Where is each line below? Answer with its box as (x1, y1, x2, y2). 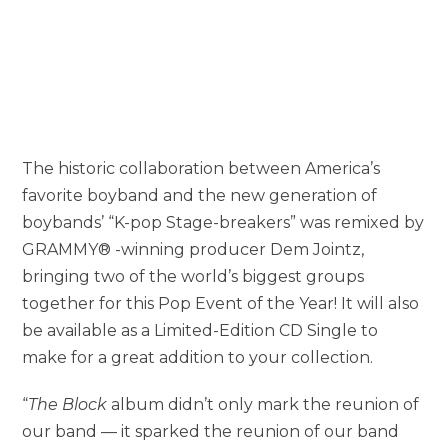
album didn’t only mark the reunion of (111, 394, 420, 414)
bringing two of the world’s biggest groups (22, 266, 365, 286)
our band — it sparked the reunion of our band (22, 421, 400, 441)
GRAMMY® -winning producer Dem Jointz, (22, 239, 365, 259)
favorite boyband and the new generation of (22, 185, 378, 205)
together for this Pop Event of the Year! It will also (22, 293, 420, 313)
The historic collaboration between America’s (22, 158, 381, 178)
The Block (28, 394, 112, 414)
